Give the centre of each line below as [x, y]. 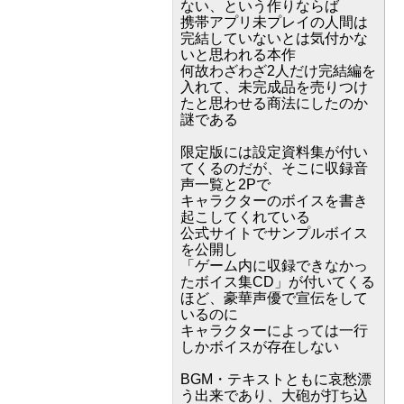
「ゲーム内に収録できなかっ [274, 265]
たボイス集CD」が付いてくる [278, 281]
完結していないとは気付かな [274, 38]
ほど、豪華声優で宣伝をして [274, 298]
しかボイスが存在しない [260, 346]
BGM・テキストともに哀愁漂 [276, 379]
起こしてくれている [245, 216]
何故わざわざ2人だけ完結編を [278, 70]
